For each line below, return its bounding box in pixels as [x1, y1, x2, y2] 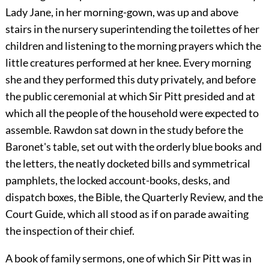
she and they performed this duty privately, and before [5, 72, 256, 86]
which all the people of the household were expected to [5, 106, 259, 119]
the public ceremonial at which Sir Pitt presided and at [5, 89, 255, 103]
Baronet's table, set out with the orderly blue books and [5, 139, 262, 153]
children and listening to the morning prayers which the [5, 38, 261, 52]
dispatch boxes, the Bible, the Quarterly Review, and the [5, 190, 263, 204]
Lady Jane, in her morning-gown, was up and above [5, 5, 238, 19]
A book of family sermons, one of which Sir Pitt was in [5, 251, 252, 265]
